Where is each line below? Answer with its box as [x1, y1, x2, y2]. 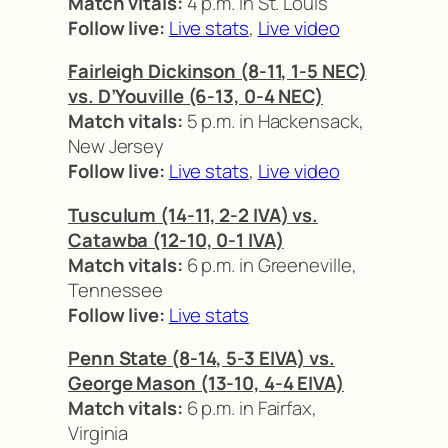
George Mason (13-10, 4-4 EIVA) [68, 370, 344, 397]
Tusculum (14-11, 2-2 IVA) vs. [68, 201, 319, 228]
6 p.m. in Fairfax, [182, 395, 317, 422]
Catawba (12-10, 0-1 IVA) [68, 226, 284, 253]
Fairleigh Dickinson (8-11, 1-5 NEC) [68, 58, 367, 85]
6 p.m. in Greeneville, [182, 251, 357, 278]
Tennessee [68, 276, 164, 303]
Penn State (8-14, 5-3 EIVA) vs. [68, 345, 335, 372]
